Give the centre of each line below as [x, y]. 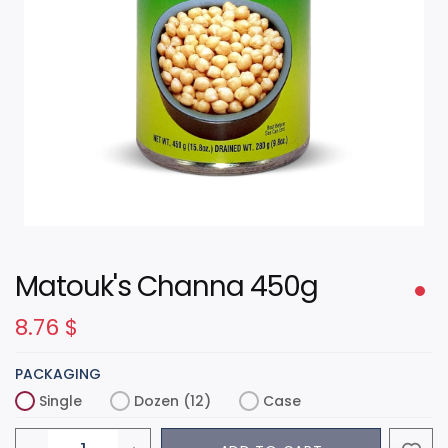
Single [60, 400]
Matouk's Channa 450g [166, 286]
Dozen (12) [172, 400]
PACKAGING [58, 373]
